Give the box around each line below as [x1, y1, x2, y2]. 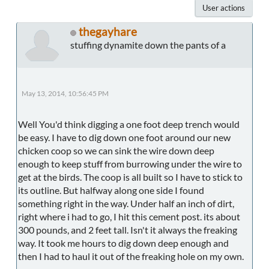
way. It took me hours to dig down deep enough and [18, 237, 229, 249]
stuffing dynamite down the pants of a [70, 39, 226, 51]
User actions [202, 3, 245, 13]
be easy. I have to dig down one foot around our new [18, 131, 231, 144]
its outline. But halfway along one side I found [18, 184, 204, 196]
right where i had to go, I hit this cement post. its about [18, 211, 240, 223]
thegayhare [79, 25, 137, 39]
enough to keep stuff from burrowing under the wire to [18, 158, 242, 170]
